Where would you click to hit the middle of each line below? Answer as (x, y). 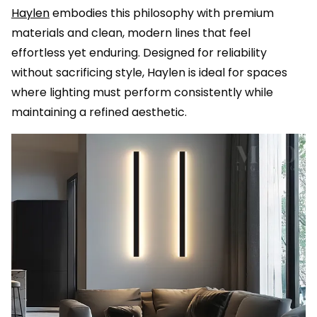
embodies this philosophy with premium (162, 13)
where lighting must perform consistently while (142, 93)
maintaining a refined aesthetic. (99, 113)
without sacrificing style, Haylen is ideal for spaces (149, 73)
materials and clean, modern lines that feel (131, 33)
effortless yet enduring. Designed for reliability (139, 53)
